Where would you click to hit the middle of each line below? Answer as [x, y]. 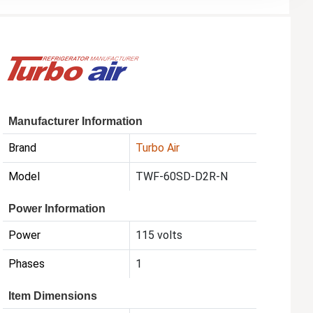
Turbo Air [158, 147]
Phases [27, 263]
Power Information [57, 208]
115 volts [159, 235]
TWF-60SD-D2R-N [182, 176]
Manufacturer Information [76, 121]
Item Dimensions [53, 296]
